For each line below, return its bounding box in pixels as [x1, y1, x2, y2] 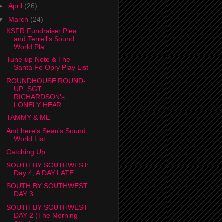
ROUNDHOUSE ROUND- [6, 76, 86, 85]
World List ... [13, 134, 53, 143]
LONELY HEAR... [13, 100, 67, 109]
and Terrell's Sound [13, 34, 74, 43]
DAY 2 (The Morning [13, 211, 78, 219]
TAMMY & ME [6, 113, 50, 122]
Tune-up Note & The [6, 55, 70, 64]
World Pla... [13, 42, 50, 51]
